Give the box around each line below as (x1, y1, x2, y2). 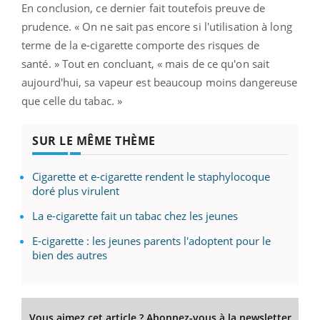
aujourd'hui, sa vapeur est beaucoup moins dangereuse (21, 74, 298, 89)
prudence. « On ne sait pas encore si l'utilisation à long (21, 19, 292, 34)
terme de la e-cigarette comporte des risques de (21, 37, 259, 52)
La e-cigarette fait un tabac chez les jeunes (32, 208, 238, 223)
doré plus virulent (32, 183, 119, 198)
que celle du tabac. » (21, 93, 123, 108)
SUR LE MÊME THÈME (32, 132, 156, 149)
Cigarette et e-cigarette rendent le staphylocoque (32, 169, 270, 184)
